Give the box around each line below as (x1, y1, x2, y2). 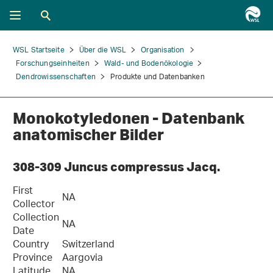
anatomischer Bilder (13, 125, 167, 144)
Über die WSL (79, 42, 127, 58)
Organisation (141, 42, 185, 58)
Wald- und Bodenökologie (104, 55, 194, 72)
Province (13, 249, 52, 269)
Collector (13, 195, 55, 215)
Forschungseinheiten (16, 55, 90, 72)
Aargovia (62, 249, 103, 269)
